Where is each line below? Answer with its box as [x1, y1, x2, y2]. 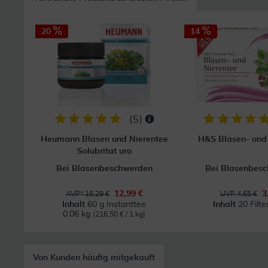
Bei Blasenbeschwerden [56, 165, 153, 173]
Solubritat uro [77, 147, 132, 156]
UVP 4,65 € [220, 190, 258, 197]
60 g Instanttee [87, 200, 147, 209]
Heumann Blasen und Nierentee [40, 135, 168, 144]
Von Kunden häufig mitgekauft [33, 254, 155, 262]
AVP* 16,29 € [65, 190, 109, 197]
